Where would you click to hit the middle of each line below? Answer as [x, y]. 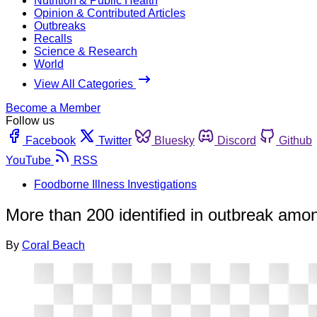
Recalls [53, 38]
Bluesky [174, 140]
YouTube [28, 160]
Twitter [115, 140]
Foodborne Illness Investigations [115, 184]
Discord [237, 140]
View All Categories [85, 83]
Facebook [51, 140]
